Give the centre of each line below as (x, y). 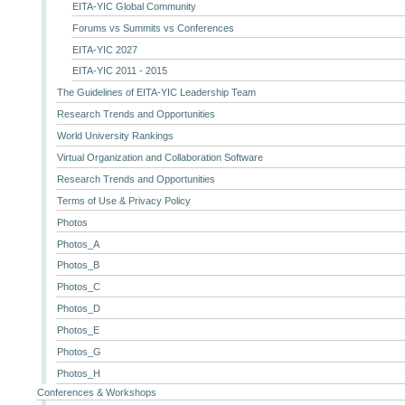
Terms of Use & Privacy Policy (124, 200)
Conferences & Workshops (96, 392)
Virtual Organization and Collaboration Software (160, 157)
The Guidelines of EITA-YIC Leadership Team (157, 93)
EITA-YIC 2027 (104, 49)
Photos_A (79, 244)
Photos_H (79, 373)
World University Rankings (116, 136)
